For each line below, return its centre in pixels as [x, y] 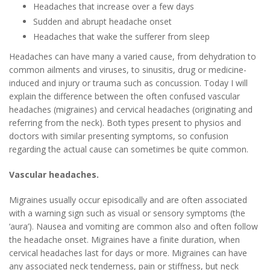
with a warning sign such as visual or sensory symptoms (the [127, 213]
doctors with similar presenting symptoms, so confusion [119, 136]
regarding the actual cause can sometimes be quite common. [130, 149]
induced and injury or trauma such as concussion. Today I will [128, 83]
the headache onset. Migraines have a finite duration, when [124, 240]
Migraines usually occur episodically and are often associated [128, 200]
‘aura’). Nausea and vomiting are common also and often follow [133, 227]
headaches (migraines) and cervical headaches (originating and [131, 110]
